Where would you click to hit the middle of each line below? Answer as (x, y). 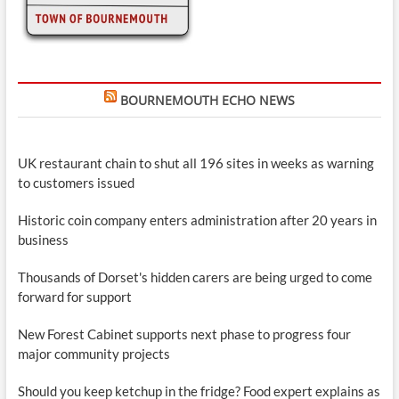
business (43, 240)
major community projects (94, 354)
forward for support (74, 297)
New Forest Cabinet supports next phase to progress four (184, 334)
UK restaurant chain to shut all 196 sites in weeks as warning (195, 163)
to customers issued (76, 183)
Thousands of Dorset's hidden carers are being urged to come (195, 277)
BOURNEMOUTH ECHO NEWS (207, 101)
